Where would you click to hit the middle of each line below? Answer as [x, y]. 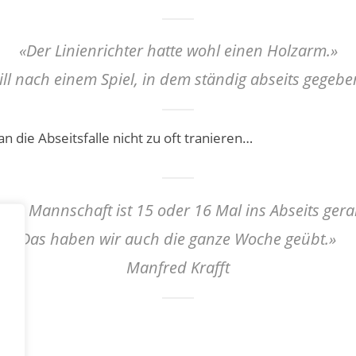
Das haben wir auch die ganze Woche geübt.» [178, 238]
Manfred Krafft [178, 267]
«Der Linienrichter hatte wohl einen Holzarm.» [178, 50]
